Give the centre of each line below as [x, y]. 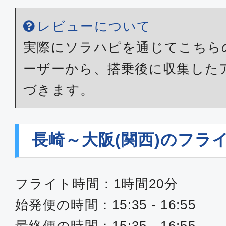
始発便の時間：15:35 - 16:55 [105, 205]
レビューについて [94, 26]
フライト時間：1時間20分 [97, 184]
